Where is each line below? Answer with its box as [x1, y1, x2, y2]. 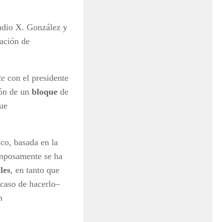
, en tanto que [10, 165, 59, 175]
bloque [32, 86, 57, 97]
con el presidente [5, 72, 68, 83]
